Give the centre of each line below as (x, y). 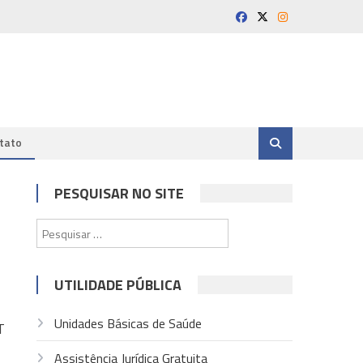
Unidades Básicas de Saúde (128, 323)
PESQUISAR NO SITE (120, 193)
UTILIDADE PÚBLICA (118, 285)
